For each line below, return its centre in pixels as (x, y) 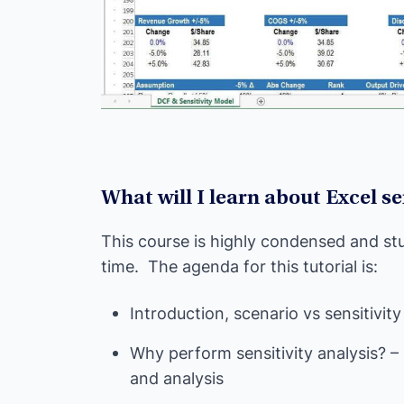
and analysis (177, 379)
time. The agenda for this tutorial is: (239, 267)
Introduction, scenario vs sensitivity (266, 314)
